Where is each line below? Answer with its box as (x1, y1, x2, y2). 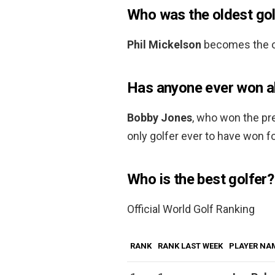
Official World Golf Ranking (127, 202, 255, 215)
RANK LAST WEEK (158, 241, 223, 250)
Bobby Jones (127, 110, 192, 124)
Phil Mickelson (127, 37, 201, 51)
